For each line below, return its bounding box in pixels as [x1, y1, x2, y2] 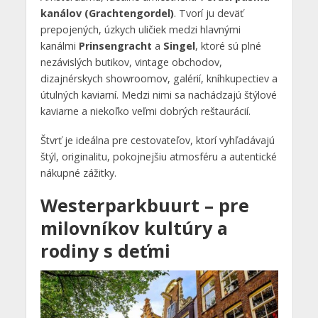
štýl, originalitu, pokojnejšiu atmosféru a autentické [40, 149, 277, 163]
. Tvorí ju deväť [173, 6, 243, 20]
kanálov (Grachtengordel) [40, 6, 174, 20]
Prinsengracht [78, 38, 152, 53]
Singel [163, 38, 195, 53]
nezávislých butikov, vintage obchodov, [40, 55, 222, 69]
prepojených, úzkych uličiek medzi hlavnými [40, 22, 241, 36]
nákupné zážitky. [40, 165, 116, 180]
